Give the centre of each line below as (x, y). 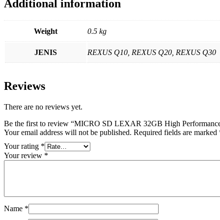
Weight (46, 31)
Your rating (22, 146)
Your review (24, 156)
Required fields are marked (176, 133)
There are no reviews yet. (43, 107)
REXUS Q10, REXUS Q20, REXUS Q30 (152, 53)
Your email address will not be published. (68, 133)
